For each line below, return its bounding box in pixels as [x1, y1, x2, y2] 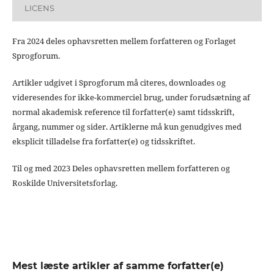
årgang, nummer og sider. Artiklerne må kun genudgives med [12, 120, 242, 132]
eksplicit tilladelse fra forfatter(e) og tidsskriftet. [12, 135, 195, 147]
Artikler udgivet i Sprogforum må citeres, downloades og [12, 76, 226, 88]
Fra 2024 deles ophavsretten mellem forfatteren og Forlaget [12, 35, 236, 46]
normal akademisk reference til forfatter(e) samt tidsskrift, [12, 106, 234, 117]
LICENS [24, 3, 54, 13]
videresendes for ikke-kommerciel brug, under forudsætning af [12, 91, 250, 103]
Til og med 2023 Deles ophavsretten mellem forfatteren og [12, 162, 230, 174]
